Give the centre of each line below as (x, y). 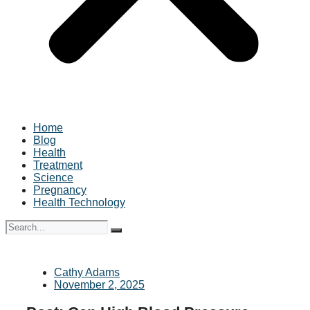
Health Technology (79, 202)
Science (53, 177)
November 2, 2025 (99, 285)
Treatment (58, 165)
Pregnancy (60, 190)
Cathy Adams (87, 272)
